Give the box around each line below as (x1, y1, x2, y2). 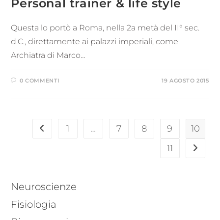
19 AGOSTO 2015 (162, 77, 209, 84)
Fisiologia (11, 198, 57, 210)
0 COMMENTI (20, 77, 60, 84)
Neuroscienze (11, 180, 77, 192)
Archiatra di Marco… (11, 50, 86, 60)
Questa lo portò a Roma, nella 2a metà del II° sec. (11, 23, 200, 32)
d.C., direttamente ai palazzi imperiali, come (11, 36, 179, 46)
